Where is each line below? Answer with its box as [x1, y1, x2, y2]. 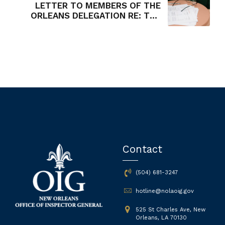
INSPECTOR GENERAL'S [65, 20, 161, 31]
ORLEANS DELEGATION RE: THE [31, 10, 161, 21]
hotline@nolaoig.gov [135, 187, 194, 194]
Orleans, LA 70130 [135, 214, 187, 221]
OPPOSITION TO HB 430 [60, 30, 161, 41]
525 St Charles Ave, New [135, 206, 205, 213]
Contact [123, 143, 162, 156]
